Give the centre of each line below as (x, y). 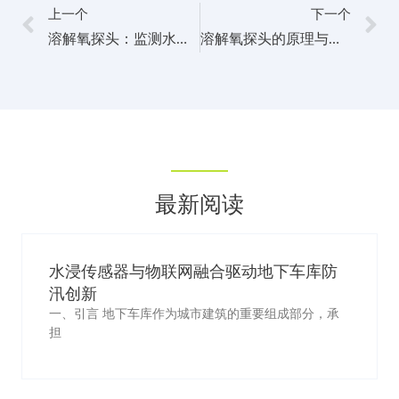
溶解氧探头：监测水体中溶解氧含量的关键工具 (182, 40)
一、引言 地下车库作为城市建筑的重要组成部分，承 (194, 315)
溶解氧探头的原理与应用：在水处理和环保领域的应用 (334, 40)
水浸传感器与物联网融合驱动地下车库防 (193, 272)
